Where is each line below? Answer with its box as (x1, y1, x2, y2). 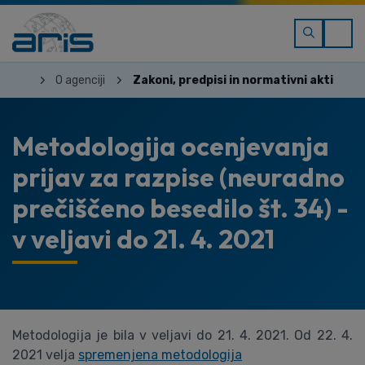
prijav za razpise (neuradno (12, 161, 345, 193)
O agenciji (55, 73, 106, 87)
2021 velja (12, 347, 78, 363)
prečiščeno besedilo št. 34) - (12, 191, 349, 224)
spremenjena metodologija (78, 347, 242, 363)
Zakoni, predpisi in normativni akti (132, 73, 333, 87)
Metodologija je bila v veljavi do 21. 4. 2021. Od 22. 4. (12, 328, 353, 343)
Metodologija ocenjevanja (12, 130, 329, 162)
